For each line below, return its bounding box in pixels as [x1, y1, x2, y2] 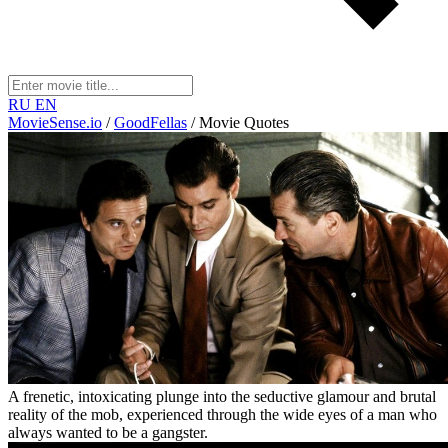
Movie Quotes [199, 114, 289, 131]
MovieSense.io [8, 114, 102, 131]
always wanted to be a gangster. [8, 424, 208, 442]
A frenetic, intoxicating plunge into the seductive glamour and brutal [8, 388, 436, 406]
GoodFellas [114, 114, 187, 131]
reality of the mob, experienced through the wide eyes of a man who [8, 406, 437, 424]
